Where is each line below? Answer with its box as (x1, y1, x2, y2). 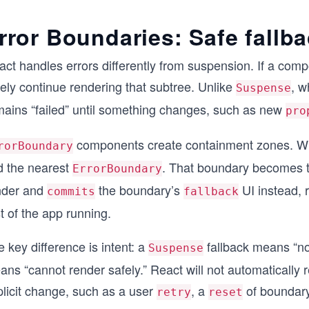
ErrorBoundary (72, 162, 162, 175)
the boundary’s (95, 181, 183, 199)
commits (47, 185, 95, 198)
